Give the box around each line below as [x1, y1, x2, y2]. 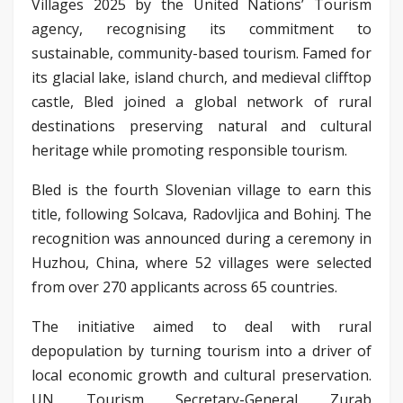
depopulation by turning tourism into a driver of [31, 340, 372, 361]
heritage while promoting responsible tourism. [31, 139, 351, 160]
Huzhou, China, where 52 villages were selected [31, 252, 372, 273]
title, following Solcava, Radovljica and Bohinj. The [31, 203, 372, 224]
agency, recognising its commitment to [31, 18, 372, 39]
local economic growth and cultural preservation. [31, 364, 372, 385]
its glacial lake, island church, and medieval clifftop [31, 67, 372, 87]
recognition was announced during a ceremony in [31, 228, 372, 248]
